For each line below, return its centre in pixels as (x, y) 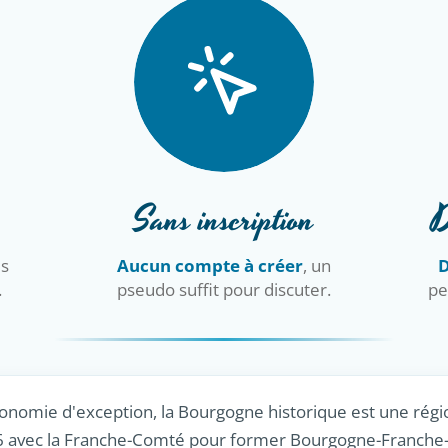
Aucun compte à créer (209, 266)
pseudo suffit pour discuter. (223, 290)
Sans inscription (224, 221)
